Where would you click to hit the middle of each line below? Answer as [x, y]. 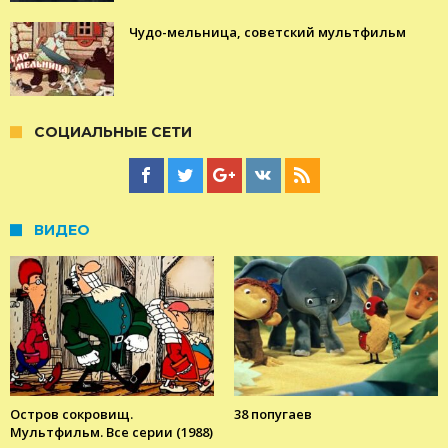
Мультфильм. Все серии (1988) [111, 432]
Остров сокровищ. [71, 414]
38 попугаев [273, 414]
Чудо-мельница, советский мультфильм [267, 32]
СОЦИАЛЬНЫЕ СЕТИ [113, 132]
